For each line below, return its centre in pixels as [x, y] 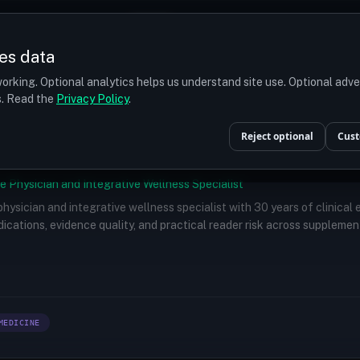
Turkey [93, 28]
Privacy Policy [92, 99]
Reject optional [277, 136]
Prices [39, 28]
